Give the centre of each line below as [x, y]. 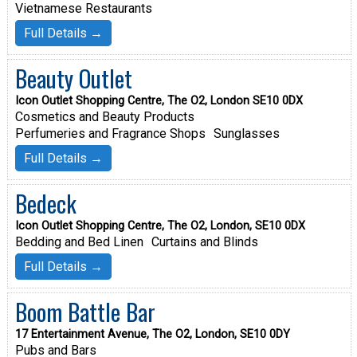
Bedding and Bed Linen [79, 241]
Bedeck [45, 203]
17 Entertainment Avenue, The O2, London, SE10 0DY [152, 335]
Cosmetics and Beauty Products [104, 116]
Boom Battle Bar [85, 312]
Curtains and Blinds [204, 241]
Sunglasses [246, 133]
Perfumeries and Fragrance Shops [110, 133]
